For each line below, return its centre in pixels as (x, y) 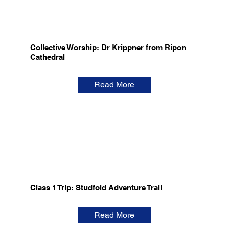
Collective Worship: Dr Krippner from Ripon (108, 48)
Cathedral (47, 57)
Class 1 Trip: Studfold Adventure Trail (96, 188)
